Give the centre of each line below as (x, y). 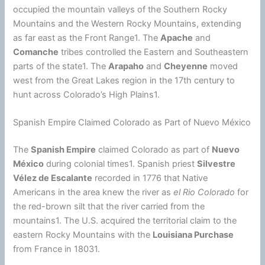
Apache (177, 38)
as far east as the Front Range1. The (87, 38)
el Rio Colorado (204, 193)
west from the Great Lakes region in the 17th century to (124, 80)
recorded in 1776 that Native (150, 178)
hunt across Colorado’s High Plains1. (87, 94)
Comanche (36, 52)
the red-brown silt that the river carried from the (109, 207)
